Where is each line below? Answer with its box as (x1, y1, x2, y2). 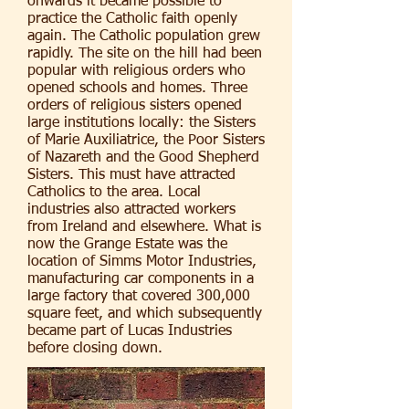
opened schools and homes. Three (27, 81, 247, 96)
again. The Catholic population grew (27, 29, 260, 44)
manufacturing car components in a (27, 272, 254, 287)
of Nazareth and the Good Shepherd (27, 151, 259, 165)
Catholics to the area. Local (27, 185, 201, 200)
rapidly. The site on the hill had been (27, 47, 262, 61)
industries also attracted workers (27, 203, 236, 217)
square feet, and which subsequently (27, 307, 262, 321)
